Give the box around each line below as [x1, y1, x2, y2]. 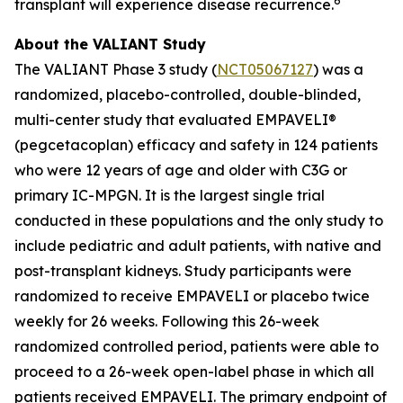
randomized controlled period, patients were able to [14, 337, 379, 355]
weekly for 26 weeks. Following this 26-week [14, 312, 319, 330]
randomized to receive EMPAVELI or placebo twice [14, 287, 370, 305]
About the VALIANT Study [14, 35, 206, 53]
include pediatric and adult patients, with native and [14, 237, 381, 255]
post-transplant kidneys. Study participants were [14, 262, 352, 280]
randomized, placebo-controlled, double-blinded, [14, 85, 361, 103]
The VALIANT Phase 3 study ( [14, 60, 217, 78]
